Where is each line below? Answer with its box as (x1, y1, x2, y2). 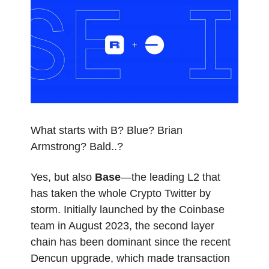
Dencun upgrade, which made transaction (31, 252, 230, 264)
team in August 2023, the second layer (31, 219, 214, 232)
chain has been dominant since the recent (31, 235, 231, 248)
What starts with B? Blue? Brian (31, 124, 183, 136)
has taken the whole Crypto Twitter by (31, 187, 211, 199)
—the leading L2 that (121, 171, 220, 183)
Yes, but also (31, 171, 95, 183)
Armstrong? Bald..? (31, 140, 123, 153)
